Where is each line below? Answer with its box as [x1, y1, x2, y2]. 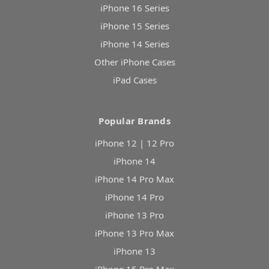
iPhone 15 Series [100, 20, 169, 32]
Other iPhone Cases [94, 56, 175, 68]
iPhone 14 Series [100, 38, 169, 50]
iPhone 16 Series [100, 2, 169, 14]
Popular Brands [98, 115, 171, 127]
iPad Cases [112, 74, 157, 86]
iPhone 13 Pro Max [95, 227, 174, 240]
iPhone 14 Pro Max [95, 173, 174, 186]
